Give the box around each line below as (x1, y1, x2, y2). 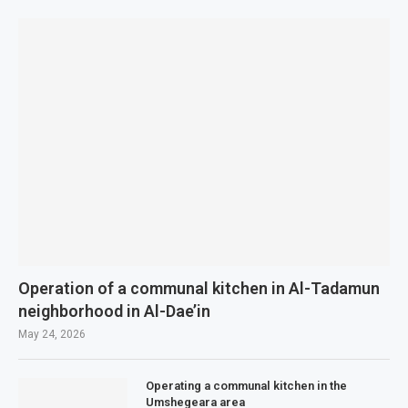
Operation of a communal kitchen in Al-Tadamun (18, 279, 380, 298)
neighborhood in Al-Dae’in (18, 301, 210, 321)
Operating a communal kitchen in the (146, 379, 347, 393)
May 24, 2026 (18, 328, 86, 341)
